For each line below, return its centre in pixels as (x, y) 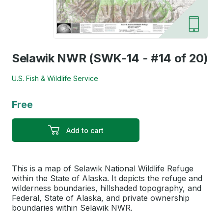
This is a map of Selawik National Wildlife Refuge (103, 168)
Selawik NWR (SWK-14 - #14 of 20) (110, 58)
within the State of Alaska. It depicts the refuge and (107, 178)
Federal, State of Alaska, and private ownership (101, 198)
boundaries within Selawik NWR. (72, 207)
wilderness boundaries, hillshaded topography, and (107, 188)
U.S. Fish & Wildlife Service (55, 78)
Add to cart (85, 131)
